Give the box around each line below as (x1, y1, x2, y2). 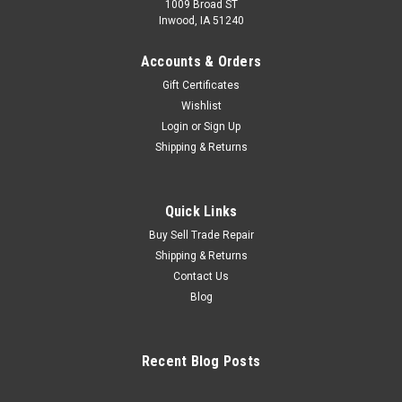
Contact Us (173, 269, 229, 283)
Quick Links (164, 202, 238, 220)
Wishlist (180, 99, 222, 112)
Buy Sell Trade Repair (148, 228, 254, 241)
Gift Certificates (162, 78, 240, 92)
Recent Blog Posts (141, 352, 261, 370)
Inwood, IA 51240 (158, 13, 244, 27)
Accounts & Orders (140, 52, 262, 70)
